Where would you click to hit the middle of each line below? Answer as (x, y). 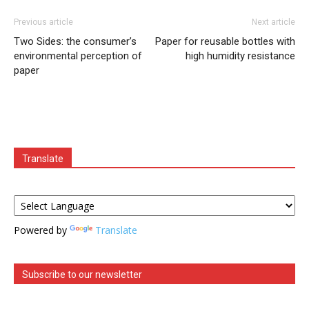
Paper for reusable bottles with (225, 42)
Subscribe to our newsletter (82, 275)
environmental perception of (78, 56)
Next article (273, 22)
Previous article (43, 22)
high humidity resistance (240, 56)
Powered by (42, 230)
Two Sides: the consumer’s (75, 42)
